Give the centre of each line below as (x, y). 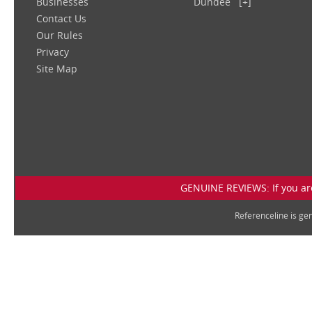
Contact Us (61, 18)
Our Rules (60, 35)
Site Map (57, 68)
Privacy (53, 52)
